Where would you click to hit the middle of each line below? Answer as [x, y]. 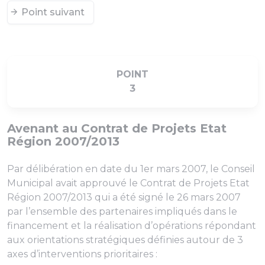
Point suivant [53, 12]
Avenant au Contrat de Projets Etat [117, 128]
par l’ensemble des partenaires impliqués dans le [122, 211]
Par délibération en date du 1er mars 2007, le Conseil [131, 169]
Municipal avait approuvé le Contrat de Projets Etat [128, 183]
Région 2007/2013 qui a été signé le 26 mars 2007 [124, 197]
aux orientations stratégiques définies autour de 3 [125, 240]
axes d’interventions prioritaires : [82, 254]
